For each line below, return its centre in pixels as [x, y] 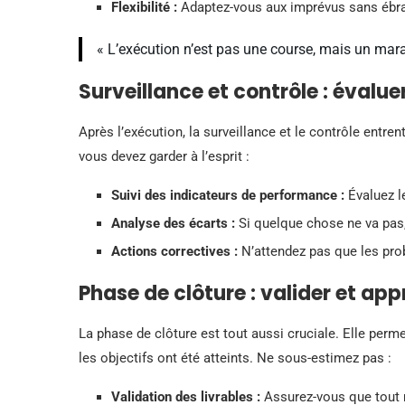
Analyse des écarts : [173, 223]
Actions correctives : [174, 251]
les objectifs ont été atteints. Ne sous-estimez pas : [235, 358]
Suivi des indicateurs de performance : [228, 195]
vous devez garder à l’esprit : [164, 156]
